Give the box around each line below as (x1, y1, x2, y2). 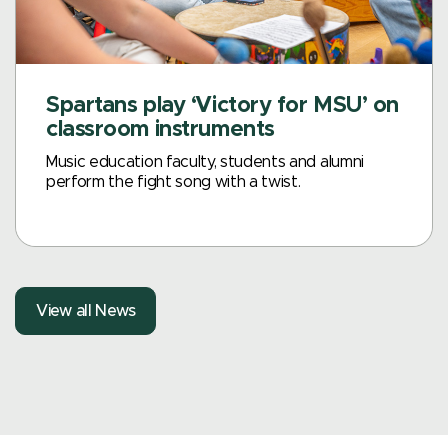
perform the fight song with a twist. (46, 173, 301, 190)
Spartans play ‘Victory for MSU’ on (46, 94, 400, 117)
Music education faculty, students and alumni (46, 153, 364, 170)
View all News (36, 302, 136, 319)
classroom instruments (46, 118, 275, 141)
